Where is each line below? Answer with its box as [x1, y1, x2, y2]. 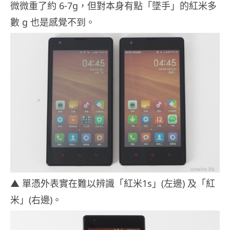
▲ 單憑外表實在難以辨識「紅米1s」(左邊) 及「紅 [10, 177, 215, 189]
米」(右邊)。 [10, 193, 62, 206]
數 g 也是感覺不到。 [10, 16, 95, 29]
